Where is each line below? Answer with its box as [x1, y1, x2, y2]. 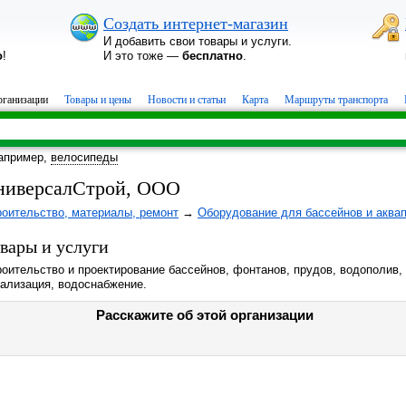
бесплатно [182, 49, 243, 63]
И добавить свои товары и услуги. [103, 34, 292, 48]
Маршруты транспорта [285, 93, 388, 106]
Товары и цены [64, 93, 131, 106]
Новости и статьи [148, 93, 226, 106]
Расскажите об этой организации [95, 307, 314, 323]
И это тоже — [103, 49, 182, 63]
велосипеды [51, 150, 118, 164]
